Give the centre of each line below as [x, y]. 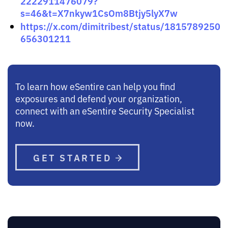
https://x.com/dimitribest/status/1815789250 [120, 26]
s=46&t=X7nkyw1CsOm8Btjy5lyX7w [99, 12]
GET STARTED [75, 157]
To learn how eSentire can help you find [95, 86]
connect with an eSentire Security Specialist [105, 110]
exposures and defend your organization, [99, 98]
